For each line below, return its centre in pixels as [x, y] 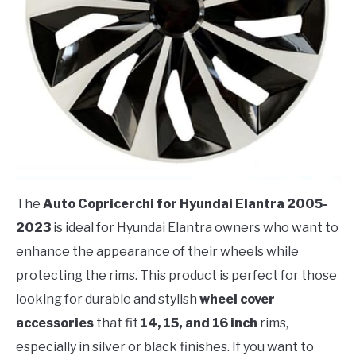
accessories [55, 323]
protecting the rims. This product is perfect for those [176, 275]
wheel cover [237, 299]
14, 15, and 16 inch [199, 323]
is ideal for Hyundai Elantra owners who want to [195, 227]
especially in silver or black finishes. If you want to [165, 346]
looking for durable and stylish [108, 299]
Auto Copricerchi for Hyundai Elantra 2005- [186, 203]
